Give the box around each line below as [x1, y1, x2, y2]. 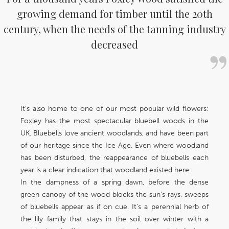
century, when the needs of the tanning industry [3, 22, 226, 36]
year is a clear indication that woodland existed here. [20, 166, 191, 175]
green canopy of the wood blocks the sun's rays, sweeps [20, 190, 209, 199]
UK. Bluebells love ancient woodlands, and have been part [20, 129, 209, 138]
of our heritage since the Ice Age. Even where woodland [20, 141, 209, 150]
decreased [91, 37, 138, 52]
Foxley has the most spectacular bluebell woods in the [20, 117, 209, 126]
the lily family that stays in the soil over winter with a [20, 215, 209, 224]
